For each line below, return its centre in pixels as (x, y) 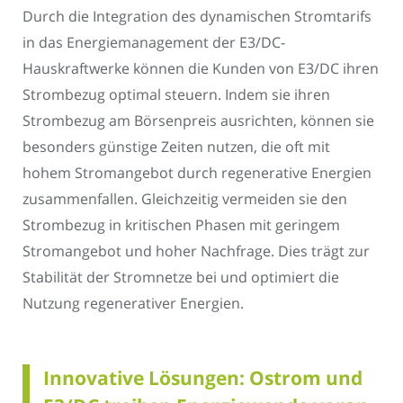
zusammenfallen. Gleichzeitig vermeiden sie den (185, 199)
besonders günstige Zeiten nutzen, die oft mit (176, 147)
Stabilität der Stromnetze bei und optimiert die (181, 278)
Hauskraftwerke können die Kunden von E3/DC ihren (201, 69)
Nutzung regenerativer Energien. (133, 304)
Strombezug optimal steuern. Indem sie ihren (176, 95)
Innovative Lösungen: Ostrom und (203, 377)
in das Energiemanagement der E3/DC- (154, 43)
